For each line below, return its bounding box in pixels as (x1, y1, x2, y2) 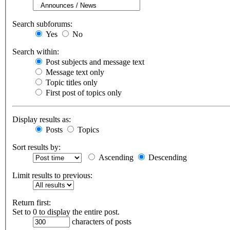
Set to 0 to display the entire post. (12, 207, 120, 217)
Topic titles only (44, 78, 98, 87)
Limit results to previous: (12, 171, 92, 180)
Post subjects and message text (44, 57, 144, 67)
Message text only (44, 68, 104, 77)
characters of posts (70, 217, 131, 226)
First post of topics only (44, 88, 122, 98)
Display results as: (12, 115, 71, 124)
